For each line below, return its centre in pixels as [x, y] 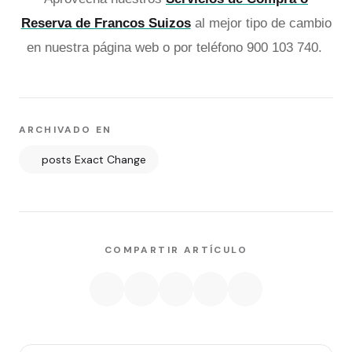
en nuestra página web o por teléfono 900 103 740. [176, 48]
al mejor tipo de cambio [261, 24]
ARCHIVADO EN [65, 130]
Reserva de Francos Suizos [106, 24]
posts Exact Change [93, 160]
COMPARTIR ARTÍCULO [176, 250]
